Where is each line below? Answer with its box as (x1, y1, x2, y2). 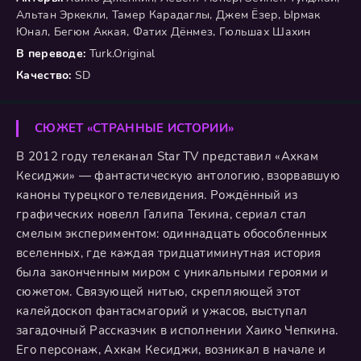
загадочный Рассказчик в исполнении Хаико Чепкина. (16, 322, 338, 338)
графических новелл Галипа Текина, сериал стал (16, 206, 307, 222)
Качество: (16, 68, 72, 83)
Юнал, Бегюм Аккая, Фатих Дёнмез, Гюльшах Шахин (16, 24, 311, 39)
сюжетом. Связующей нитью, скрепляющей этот (16, 284, 301, 300)
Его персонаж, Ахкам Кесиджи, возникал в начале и (16, 342, 326, 358)
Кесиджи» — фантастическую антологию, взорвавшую (16, 168, 341, 184)
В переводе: (16, 46, 86, 61)
